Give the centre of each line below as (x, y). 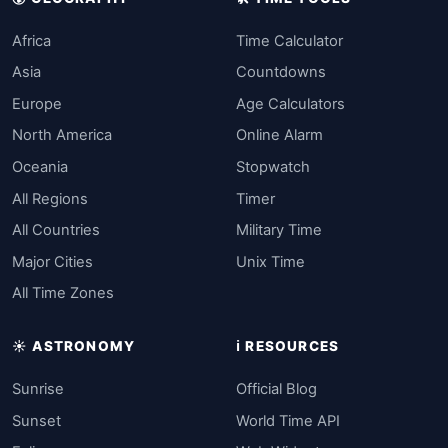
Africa (31, 40)
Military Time (279, 230)
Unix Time (270, 261)
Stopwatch (273, 166)
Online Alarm (279, 135)
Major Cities (52, 261)
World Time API (288, 420)
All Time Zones (63, 293)
